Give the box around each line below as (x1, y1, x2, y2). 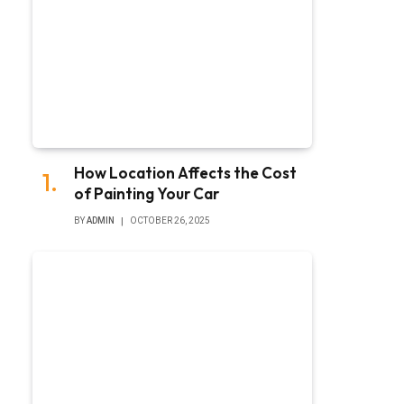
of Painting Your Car (74, 183, 219, 203)
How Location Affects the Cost (74, 162, 297, 182)
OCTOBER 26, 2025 (130, 215, 210, 225)
